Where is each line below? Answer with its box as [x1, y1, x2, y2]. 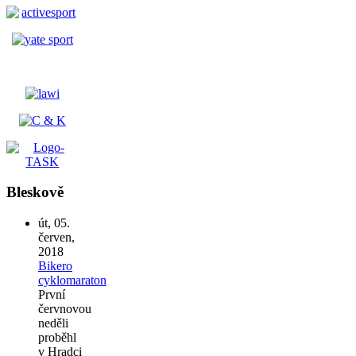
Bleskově [6, 184, 64, 201]
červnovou [38, 302, 91, 316]
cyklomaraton [38, 273, 106, 288]
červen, [38, 230, 75, 245]
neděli [38, 316, 68, 331]
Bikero [38, 259, 72, 273]
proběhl [38, 331, 76, 345]
